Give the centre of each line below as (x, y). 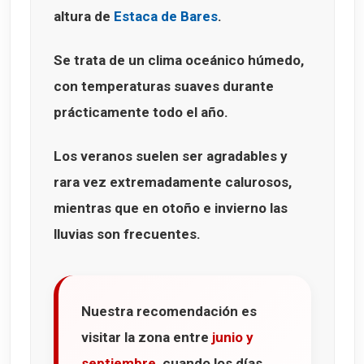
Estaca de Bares (166, 17)
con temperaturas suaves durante (164, 87)
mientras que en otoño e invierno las (171, 208)
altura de (84, 17)
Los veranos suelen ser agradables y (171, 156)
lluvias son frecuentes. (127, 234)
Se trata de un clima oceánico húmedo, (179, 61)
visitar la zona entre (147, 338)
